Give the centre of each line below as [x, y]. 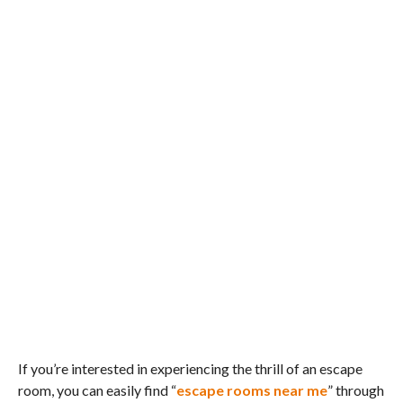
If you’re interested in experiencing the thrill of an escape [190, 368]
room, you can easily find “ [97, 390]
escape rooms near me [251, 390]
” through [355, 390]
